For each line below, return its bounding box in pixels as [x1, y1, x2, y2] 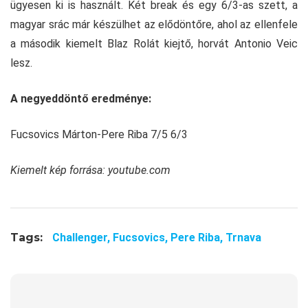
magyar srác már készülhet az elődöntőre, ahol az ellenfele [10, 18, 298, 32]
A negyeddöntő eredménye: [10, 92, 151, 106]
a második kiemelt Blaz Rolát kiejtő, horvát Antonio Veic [10, 37, 298, 51]
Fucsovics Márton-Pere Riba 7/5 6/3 [10, 128, 188, 142]
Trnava [225, 231, 261, 245]
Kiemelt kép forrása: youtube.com [10, 164, 170, 177]
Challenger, [52, 231, 113, 245]
